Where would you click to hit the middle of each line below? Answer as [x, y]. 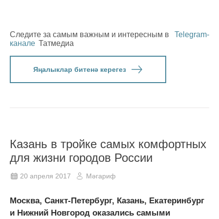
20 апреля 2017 [45, 176]
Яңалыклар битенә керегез [79, 69]
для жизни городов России [81, 157]
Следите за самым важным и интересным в [90, 34]
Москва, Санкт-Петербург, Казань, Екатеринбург [107, 200]
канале [22, 43]
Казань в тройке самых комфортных [108, 144]
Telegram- [192, 34]
